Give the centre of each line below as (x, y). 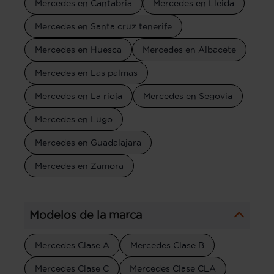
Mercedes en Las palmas (86, 72)
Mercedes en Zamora (79, 165)
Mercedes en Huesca (78, 49)
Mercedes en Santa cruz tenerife (103, 26)
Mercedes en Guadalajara (88, 142)
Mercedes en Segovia (188, 96)
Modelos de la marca (86, 215)
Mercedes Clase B (167, 245)
